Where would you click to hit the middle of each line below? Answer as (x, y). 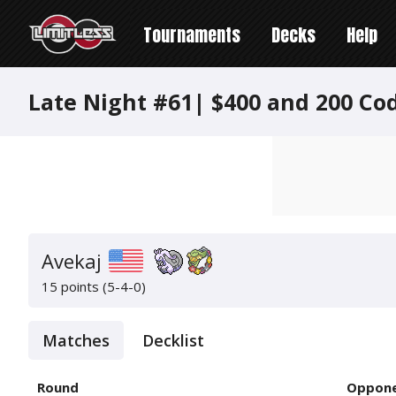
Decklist (173, 340)
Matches (76, 340)
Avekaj (72, 260)
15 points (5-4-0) (94, 286)
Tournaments (192, 35)
